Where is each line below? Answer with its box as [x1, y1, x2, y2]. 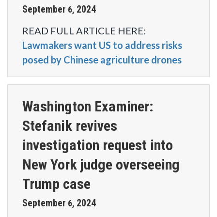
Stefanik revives [22, 117, 117, 134]
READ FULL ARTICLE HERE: [22, 25, 146, 36]
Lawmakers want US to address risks [22, 39, 182, 51]
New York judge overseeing [22, 156, 180, 173]
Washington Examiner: [22, 98, 154, 115]
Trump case [22, 175, 91, 192]
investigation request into [22, 137, 173, 154]
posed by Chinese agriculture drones [22, 54, 182, 65]
